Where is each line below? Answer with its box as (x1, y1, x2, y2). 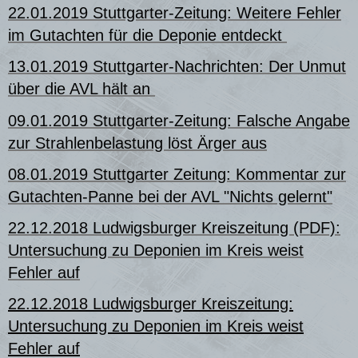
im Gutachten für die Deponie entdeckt (8, 26, 287, 45)
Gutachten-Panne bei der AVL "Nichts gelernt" (8, 187, 332, 205)
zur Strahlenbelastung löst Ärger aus (8, 133, 267, 152)
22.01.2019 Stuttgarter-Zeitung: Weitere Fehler (8, 4, 341, 22)
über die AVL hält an (8, 80, 155, 98)
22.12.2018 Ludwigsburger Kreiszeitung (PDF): (8, 218, 340, 237)
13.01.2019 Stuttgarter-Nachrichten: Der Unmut (8, 58, 346, 76)
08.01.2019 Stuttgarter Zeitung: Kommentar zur (8, 165, 346, 183)
